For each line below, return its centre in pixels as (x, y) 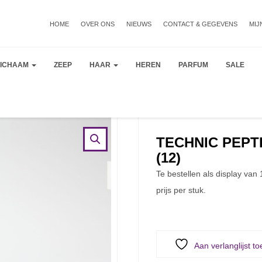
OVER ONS (98, 24)
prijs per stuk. (181, 190)
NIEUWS (139, 24)
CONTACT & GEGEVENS (200, 24)
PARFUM (193, 65)
